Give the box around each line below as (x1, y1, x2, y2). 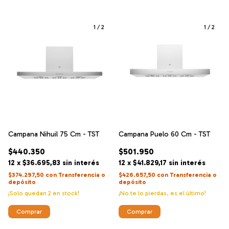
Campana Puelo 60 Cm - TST (119, 130, 210, 139)
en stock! (51, 190, 79, 197)
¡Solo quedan (8, 190, 48, 197)
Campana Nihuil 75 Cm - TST (8, 130, 99, 139)
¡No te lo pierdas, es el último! (119, 190, 206, 197)
